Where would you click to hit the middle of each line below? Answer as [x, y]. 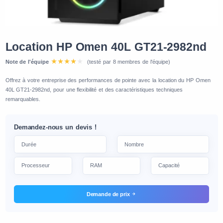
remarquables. [23, 99]
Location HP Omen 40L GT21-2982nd [106, 47]
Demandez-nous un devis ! [55, 128]
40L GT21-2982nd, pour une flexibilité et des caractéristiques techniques [94, 89]
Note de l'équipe [27, 62]
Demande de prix [109, 194]
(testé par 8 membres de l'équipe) [129, 62]
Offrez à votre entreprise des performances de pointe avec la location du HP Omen [108, 80]
